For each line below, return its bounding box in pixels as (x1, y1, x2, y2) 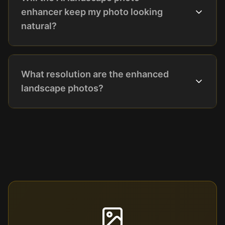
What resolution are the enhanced (21, 69, 169, 79)
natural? (21, 21, 57, 31)
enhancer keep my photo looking (21, 7, 163, 17)
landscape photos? (21, 83, 103, 93)
